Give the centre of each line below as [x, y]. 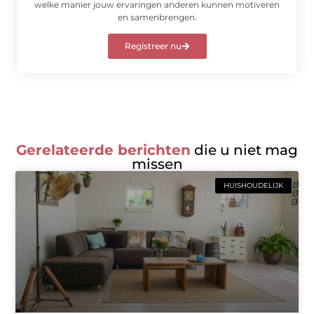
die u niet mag [244, 150]
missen [157, 164]
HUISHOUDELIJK [253, 186]
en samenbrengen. [157, 17]
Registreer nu [153, 46]
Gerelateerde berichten [103, 150]
